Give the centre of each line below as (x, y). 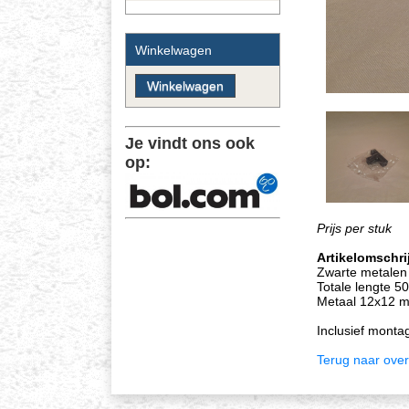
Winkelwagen (173, 50)
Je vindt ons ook (190, 143)
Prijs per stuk (354, 229)
